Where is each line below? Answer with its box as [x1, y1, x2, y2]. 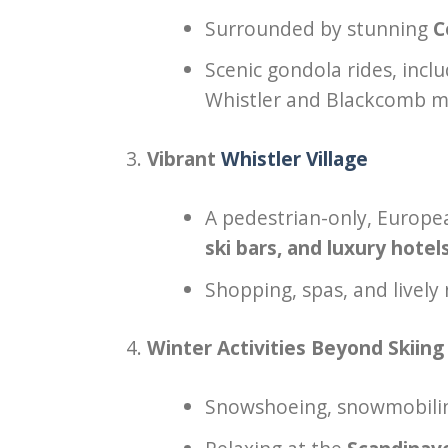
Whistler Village [221, 145, 368, 173]
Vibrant [147, 145, 221, 173]
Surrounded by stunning [204, 14, 433, 42]
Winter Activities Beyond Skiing [147, 334, 444, 362]
